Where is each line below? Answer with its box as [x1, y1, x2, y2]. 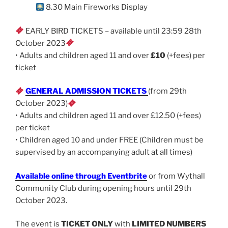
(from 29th [148, 87, 187, 96]
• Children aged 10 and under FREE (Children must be [15, 135, 204, 145]
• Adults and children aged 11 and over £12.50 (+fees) [15, 111, 201, 121]
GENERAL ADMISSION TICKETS [25, 87, 149, 96]
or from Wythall [147, 171, 205, 181]
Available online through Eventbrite [15, 171, 147, 181]
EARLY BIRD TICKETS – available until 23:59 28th [24, 26, 202, 36]
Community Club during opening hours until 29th [15, 183, 191, 193]
